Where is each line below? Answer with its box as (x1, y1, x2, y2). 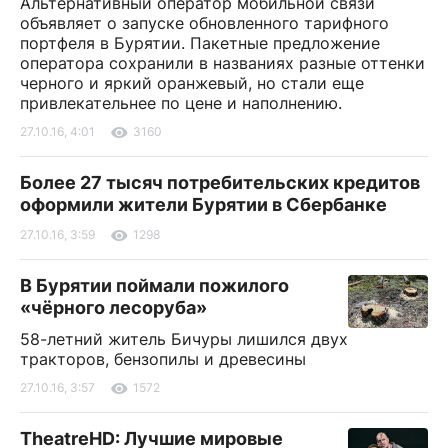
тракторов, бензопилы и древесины (20, 348, 306, 369)
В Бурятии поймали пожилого (20, 274, 289, 296)
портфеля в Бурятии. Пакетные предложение (20, 32, 380, 53)
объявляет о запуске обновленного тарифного (20, 12, 389, 33)
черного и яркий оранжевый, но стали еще (20, 72, 364, 93)
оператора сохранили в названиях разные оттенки (20, 52, 425, 73)
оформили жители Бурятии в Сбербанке (20, 193, 387, 215)
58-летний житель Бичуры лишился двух (20, 328, 348, 349)
